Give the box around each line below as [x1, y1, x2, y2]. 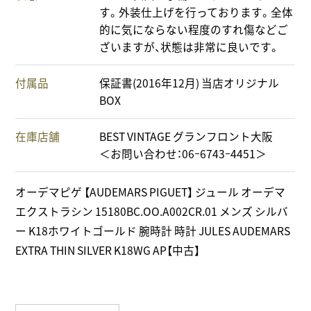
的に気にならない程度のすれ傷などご [99, 22, 289, 38]
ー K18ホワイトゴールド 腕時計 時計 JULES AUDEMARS [15, 222, 291, 239]
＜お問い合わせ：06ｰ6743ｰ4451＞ [99, 146, 267, 162]
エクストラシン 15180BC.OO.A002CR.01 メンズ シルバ [15, 203, 289, 219]
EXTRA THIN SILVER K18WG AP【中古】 [15, 242, 201, 258]
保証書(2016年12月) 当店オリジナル [99, 75, 280, 92]
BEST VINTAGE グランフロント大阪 [99, 128, 274, 145]
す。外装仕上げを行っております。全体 [99, 4, 294, 21]
